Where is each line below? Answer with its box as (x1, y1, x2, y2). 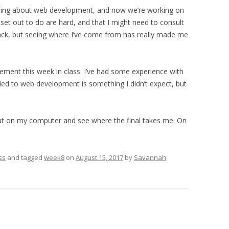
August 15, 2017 (76, 153, 123, 162)
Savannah (134, 153, 166, 162)
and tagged (6, 153, 44, 162)
